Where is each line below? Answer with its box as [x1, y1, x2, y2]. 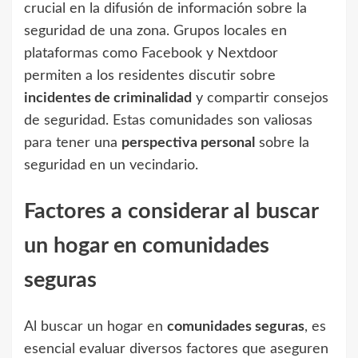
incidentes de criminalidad [24, 90, 192, 105]
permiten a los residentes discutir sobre [24, 68, 276, 83]
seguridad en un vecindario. [24, 157, 198, 173]
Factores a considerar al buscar [24, 201, 318, 223]
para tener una [24, 135, 121, 150]
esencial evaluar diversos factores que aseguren [24, 341, 328, 356]
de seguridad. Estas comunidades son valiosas [24, 113, 312, 128]
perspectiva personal [121, 135, 255, 150]
